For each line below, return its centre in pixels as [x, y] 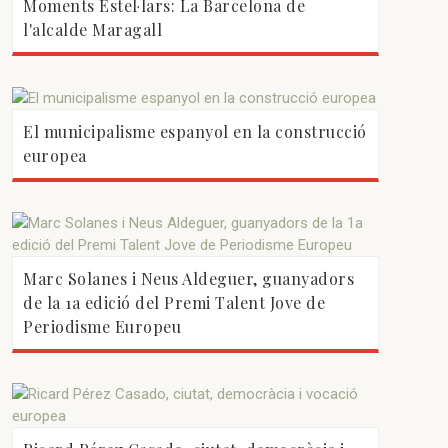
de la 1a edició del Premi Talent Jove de [174, 302]
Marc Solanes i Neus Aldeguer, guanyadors [189, 278]
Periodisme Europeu [102, 326]
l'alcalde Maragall [93, 29]
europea [55, 156]
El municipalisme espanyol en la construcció [195, 132]
